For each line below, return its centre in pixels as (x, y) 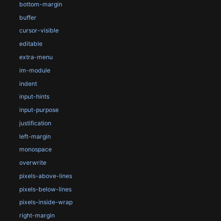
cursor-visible (39, 31)
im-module (35, 70)
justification (35, 123)
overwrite (33, 163)
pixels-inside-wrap (46, 202)
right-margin (37, 216)
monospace (35, 149)
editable (31, 44)
